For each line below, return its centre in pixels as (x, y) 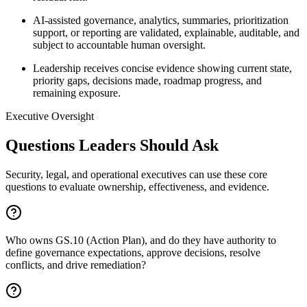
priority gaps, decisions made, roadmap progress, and (147, 81)
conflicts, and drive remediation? (76, 265)
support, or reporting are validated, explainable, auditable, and (166, 33)
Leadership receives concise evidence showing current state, (162, 69)
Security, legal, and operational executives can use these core (136, 175)
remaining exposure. (77, 93)
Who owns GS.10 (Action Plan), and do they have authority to (141, 241)
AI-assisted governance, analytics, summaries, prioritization (161, 21)
